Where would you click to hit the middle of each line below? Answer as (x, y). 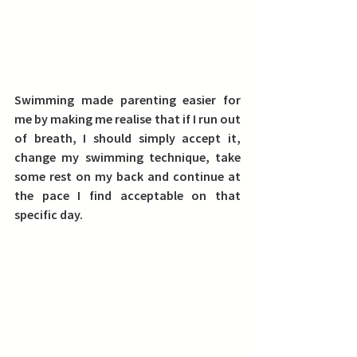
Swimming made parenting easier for (127, 99)
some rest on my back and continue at (127, 176)
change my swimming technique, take (127, 157)
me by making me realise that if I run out (127, 118)
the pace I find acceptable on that (127, 195)
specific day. (49, 214)
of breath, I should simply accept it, (127, 137)
